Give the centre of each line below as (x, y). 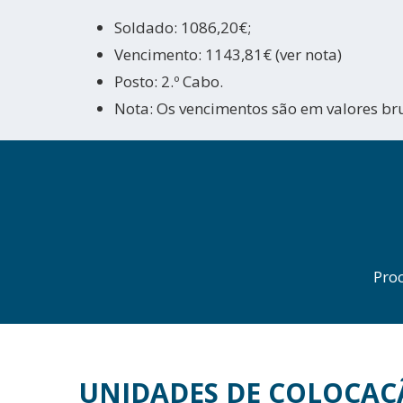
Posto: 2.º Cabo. (169, 81)
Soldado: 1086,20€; (183, 27)
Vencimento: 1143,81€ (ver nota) (228, 54)
